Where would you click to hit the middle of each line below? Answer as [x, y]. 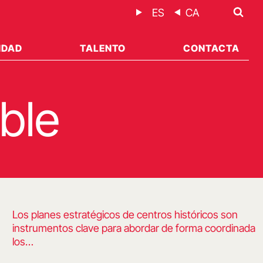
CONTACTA [211, 48]
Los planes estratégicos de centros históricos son [125, 215]
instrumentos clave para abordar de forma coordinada [134, 228]
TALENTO [102, 48]
